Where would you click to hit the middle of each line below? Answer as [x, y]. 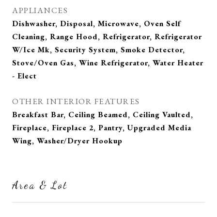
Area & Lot [40, 185]
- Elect [24, 76]
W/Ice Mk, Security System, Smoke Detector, [99, 50]
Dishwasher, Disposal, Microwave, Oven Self [96, 23]
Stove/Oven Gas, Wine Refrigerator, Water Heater [108, 63]
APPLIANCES [40, 10]
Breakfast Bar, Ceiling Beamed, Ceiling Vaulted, [103, 115]
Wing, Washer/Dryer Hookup [67, 141]
